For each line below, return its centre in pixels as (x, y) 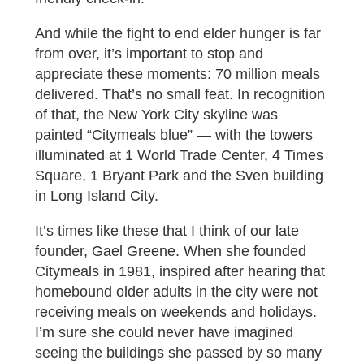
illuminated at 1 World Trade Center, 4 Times (179, 156)
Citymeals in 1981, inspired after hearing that (180, 272)
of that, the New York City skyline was (156, 115)
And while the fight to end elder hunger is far (178, 34)
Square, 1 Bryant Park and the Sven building (179, 176)
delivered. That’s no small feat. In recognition (180, 95)
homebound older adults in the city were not (176, 292)
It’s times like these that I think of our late (167, 231)
